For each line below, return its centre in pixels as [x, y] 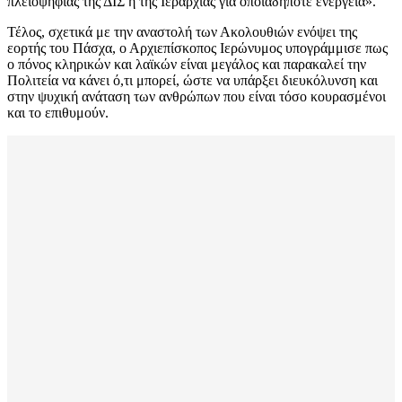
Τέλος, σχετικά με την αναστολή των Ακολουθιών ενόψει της [182, 32]
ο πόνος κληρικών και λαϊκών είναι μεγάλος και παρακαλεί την [187, 65]
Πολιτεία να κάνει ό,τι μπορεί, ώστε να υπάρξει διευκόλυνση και [192, 81]
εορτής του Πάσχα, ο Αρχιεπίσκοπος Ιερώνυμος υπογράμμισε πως [197, 48]
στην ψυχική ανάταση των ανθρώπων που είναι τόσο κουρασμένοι [197, 97]
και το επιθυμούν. [58, 113]
